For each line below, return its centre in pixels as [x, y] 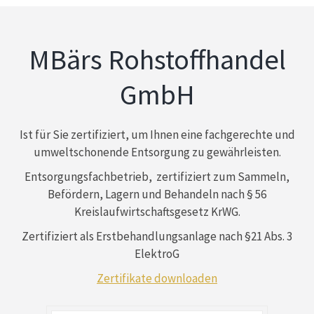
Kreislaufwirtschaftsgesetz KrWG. [157, 212]
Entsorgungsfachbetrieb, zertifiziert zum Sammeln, [157, 177]
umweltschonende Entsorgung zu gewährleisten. [157, 152]
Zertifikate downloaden [157, 279]
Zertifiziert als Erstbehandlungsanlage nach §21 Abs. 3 [157, 237]
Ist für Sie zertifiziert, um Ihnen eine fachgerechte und [157, 135]
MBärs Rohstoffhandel [157, 60]
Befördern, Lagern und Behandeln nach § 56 [157, 194]
